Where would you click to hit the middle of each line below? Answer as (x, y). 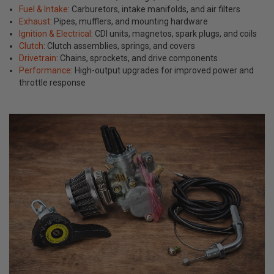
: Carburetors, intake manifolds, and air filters (154, 9)
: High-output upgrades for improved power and (163, 70)
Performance (45, 70)
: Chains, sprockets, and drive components (137, 58)
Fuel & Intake (44, 9)
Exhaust (35, 21)
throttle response (53, 82)
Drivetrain (38, 58)
